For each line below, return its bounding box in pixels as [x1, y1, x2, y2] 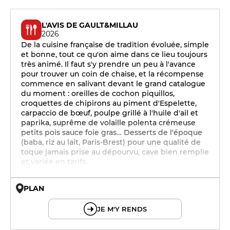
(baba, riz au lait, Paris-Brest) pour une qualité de [21, 138, 201, 147]
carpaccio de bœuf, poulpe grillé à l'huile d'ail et [21, 108, 198, 118]
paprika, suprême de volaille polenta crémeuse [21, 118, 196, 127]
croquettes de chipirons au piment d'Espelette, [21, 99, 197, 108]
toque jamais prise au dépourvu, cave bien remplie [21, 147, 209, 157]
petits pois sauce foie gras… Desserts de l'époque [21, 128, 202, 137]
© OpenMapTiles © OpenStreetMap [112, 189, 217, 196]
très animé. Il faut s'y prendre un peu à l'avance [21, 60, 196, 69]
